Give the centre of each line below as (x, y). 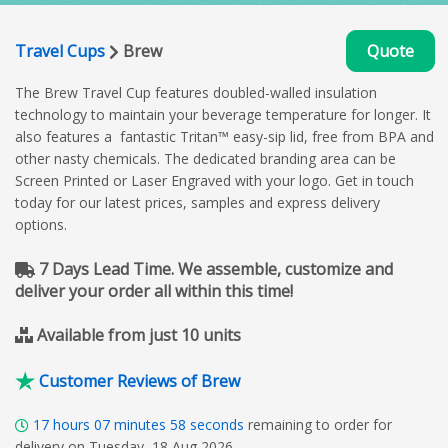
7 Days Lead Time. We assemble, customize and (214, 268)
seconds (217, 424)
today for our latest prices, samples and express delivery (197, 202)
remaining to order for (320, 424)
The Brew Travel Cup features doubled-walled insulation (196, 92)
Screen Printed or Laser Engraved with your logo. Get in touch (214, 180)
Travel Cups (60, 50)
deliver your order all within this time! (154, 290)
